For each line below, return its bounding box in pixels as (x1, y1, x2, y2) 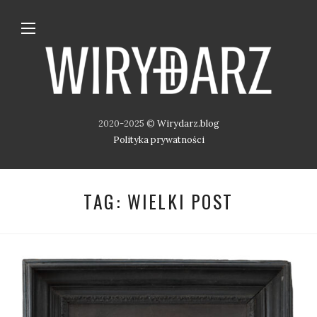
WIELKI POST (127, 188, 234, 215)
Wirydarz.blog (156, 117, 219, 130)
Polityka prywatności (113, 134, 204, 146)
